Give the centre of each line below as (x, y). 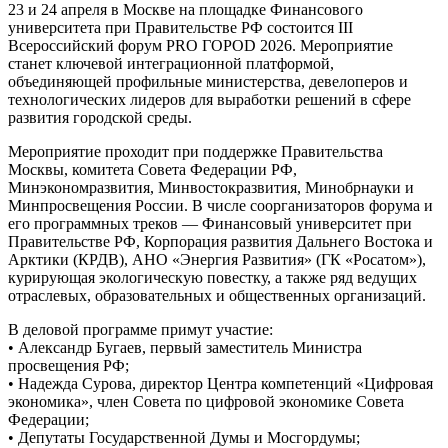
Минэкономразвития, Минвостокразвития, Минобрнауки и (211, 187)
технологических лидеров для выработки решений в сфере (209, 99)
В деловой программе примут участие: (140, 329)
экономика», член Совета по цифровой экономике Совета (206, 401)
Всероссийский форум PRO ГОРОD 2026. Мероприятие (200, 45)
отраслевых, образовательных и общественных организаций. (217, 295)
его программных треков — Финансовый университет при (210, 223)
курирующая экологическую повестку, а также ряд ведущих (212, 277)
